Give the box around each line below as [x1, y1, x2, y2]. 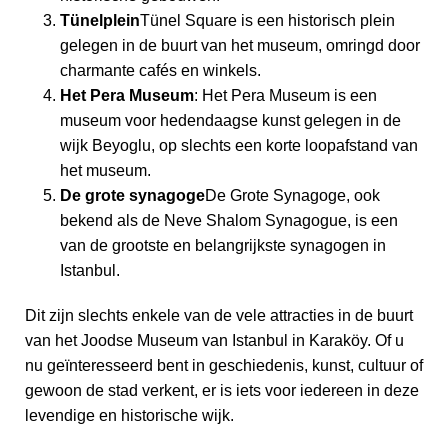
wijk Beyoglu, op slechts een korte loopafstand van [60, 136, 418, 154]
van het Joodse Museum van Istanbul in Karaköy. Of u [25, 331, 404, 349]
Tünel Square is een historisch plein [140, 11, 395, 29]
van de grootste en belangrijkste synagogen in [60, 236, 386, 254]
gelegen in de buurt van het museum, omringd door [60, 36, 420, 54]
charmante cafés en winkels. [60, 61, 261, 79]
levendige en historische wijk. [25, 406, 234, 424]
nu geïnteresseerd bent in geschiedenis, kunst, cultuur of [25, 356, 423, 374]
